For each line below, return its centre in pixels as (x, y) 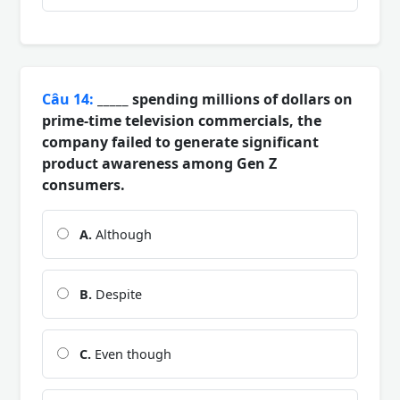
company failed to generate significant (180, 142)
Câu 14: (68, 99)
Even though (131, 354)
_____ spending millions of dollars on (223, 99)
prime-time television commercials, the (182, 120)
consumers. (83, 184)
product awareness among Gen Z (159, 163)
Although (122, 234)
